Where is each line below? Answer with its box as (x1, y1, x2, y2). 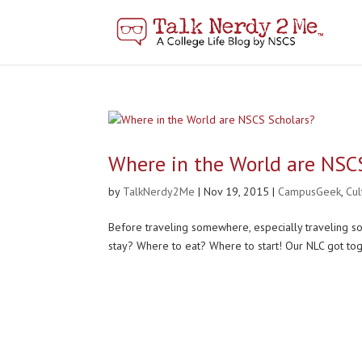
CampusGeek (278, 184, 342, 199)
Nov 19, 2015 (204, 184, 270, 199)
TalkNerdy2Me (123, 184, 196, 199)
